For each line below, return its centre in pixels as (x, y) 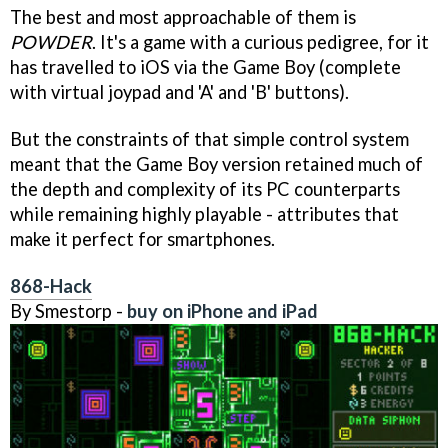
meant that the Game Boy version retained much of (216, 163)
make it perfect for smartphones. (142, 238)
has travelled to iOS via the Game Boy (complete (205, 66)
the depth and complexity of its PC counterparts (205, 188)
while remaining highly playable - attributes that (204, 213)
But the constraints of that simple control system (209, 138)
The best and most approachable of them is (183, 16)
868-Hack (51, 285)
